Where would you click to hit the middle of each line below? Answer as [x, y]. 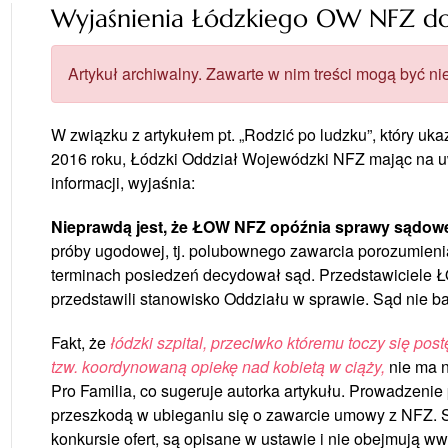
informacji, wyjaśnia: [122, 182]
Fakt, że [78, 342]
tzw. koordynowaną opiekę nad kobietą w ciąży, [217, 366]
